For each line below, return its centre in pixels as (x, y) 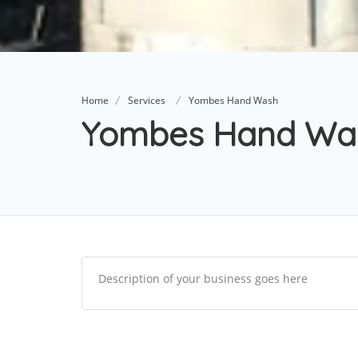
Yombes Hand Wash (233, 100)
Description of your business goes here (203, 278)
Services (147, 100)
